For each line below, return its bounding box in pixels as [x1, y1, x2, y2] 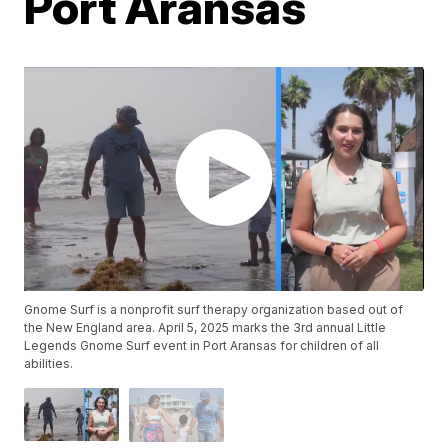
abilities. [24, 356, 74, 372]
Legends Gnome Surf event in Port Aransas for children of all [24, 338, 380, 354]
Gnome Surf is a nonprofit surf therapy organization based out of [24, 302, 404, 318]
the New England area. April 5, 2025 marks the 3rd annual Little [24, 320, 387, 336]
